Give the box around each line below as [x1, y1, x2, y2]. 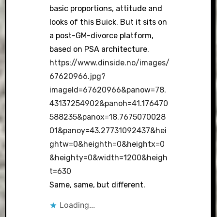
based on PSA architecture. [49, 45, 150, 54]
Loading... [60, 200, 95, 210]
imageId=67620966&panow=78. [49, 85, 167, 95]
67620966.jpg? [49, 72, 106, 81]
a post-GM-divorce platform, [49, 31, 154, 41]
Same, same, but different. [49, 180, 146, 190]
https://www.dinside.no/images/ [49, 58, 170, 68]
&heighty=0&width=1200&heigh [49, 153, 168, 163]
